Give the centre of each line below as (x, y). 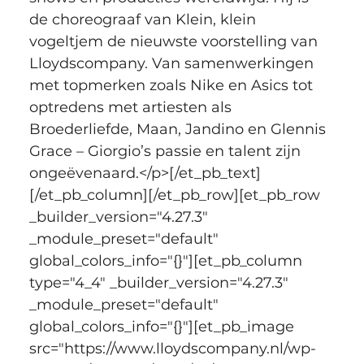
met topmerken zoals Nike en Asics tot (173, 85)
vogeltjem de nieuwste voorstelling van (175, 41)
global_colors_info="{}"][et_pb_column (167, 260)
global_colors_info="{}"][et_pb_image (163, 326)
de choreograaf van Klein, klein (144, 19)
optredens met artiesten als (132, 107)
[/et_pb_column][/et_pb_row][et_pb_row (176, 195)
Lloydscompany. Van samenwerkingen (173, 63)
